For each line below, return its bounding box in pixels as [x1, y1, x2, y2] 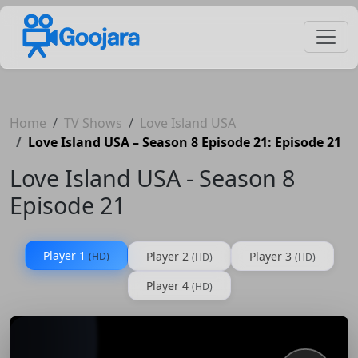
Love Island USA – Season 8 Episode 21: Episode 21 [28, 133, 341, 151]
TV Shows [64, 113, 122, 132]
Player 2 [145, 248, 192, 264]
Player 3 [249, 248, 295, 264]
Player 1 [42, 247, 89, 263]
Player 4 [145, 277, 192, 293]
